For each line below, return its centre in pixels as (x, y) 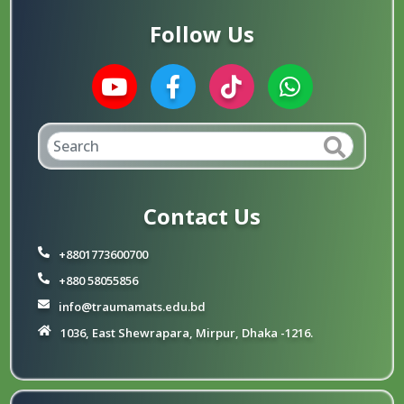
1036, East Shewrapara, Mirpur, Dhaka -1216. (187, 333)
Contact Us (202, 216)
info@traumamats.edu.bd (133, 307)
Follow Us (202, 34)
